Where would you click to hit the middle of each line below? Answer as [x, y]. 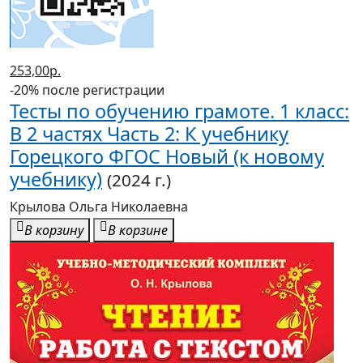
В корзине [138, 231]
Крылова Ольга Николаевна [99, 207]
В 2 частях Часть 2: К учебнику [149, 134]
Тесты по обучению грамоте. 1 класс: [179, 111]
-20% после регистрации [87, 90]
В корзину [54, 231]
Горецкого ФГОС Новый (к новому [167, 157]
